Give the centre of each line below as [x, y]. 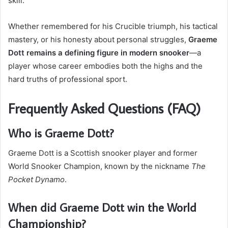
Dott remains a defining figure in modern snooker [99, 53]
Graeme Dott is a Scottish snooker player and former [103, 153]
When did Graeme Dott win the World [102, 207]
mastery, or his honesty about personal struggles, [98, 40]
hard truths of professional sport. [68, 79]
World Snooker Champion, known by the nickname [100, 166]
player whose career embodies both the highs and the [105, 66]
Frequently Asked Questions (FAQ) [104, 108]
